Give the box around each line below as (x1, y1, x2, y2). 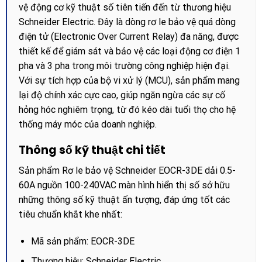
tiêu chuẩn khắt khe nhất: (18, 209, 122, 220)
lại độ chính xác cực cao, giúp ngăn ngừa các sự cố (18, 89, 225, 101)
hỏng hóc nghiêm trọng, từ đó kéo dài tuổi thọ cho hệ (18, 104, 236, 115)
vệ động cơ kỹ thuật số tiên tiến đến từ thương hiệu (18, 1, 231, 13)
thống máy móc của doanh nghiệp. (18, 118, 157, 130)
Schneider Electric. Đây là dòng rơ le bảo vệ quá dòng (18, 16, 236, 27)
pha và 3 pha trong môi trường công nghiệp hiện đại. (18, 60, 230, 71)
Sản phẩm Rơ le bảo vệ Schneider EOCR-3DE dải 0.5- (18, 165, 236, 176)
